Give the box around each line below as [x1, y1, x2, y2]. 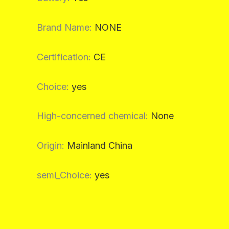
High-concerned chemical [37, 110, 146, 122]
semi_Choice [37, 170, 89, 181]
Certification [37, 51, 88, 62]
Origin [37, 140, 62, 151]
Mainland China [67, 140, 132, 151]
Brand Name [37, 22, 89, 33]
